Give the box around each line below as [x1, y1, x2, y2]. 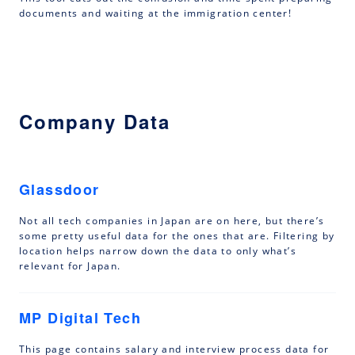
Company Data [19, 108, 170, 136]
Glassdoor [19, 179, 100, 200]
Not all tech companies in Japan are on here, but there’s [19, 214, 325, 228]
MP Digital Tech [19, 307, 141, 329]
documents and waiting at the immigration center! [19, 6, 292, 21]
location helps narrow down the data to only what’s [19, 244, 296, 258]
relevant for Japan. [19, 259, 121, 273]
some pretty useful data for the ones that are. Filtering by [19, 229, 335, 243]
